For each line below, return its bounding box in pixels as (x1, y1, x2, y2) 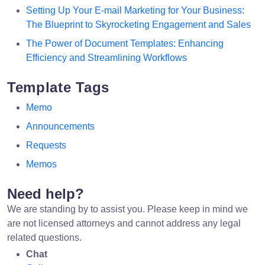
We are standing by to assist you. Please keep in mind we (7, 203, 248, 214)
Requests (26, 140, 66, 150)
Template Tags (7, 79, 110, 95)
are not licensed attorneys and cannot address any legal (7, 218, 241, 228)
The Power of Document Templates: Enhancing (26, 38, 224, 49)
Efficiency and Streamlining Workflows (26, 52, 187, 63)
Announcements (26, 121, 95, 131)
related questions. (7, 232, 82, 243)
